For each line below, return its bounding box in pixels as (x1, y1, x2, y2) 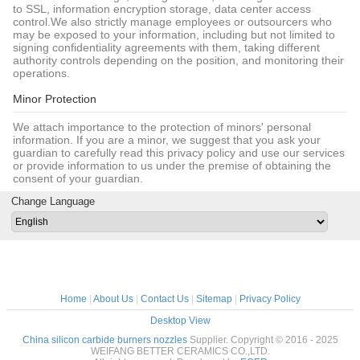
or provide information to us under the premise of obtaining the (13, 159, 331, 172)
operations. (13, 67, 70, 80)
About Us (92, 293, 133, 305)
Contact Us (140, 293, 189, 305)
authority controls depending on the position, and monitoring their (13, 54, 344, 67)
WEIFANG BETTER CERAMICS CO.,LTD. (90, 346, 270, 357)
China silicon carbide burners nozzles (22, 334, 187, 346)
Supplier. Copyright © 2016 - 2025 (186, 334, 338, 346)
